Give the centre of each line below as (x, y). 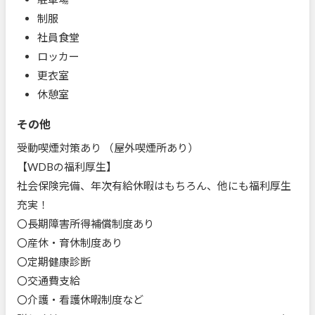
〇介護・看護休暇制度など (80, 299)
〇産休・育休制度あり (70, 242)
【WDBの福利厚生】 (67, 166)
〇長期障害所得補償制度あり (85, 223)
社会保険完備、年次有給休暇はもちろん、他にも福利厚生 (154, 185)
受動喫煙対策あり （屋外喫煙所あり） (108, 147)
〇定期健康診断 (54, 261)
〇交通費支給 (49, 280)
